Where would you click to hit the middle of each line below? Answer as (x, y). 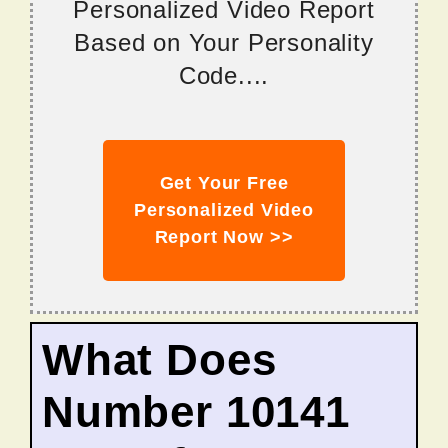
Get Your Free (224, 183)
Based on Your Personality (224, 43)
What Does (159, 360)
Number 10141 (196, 412)
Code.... (224, 76)
